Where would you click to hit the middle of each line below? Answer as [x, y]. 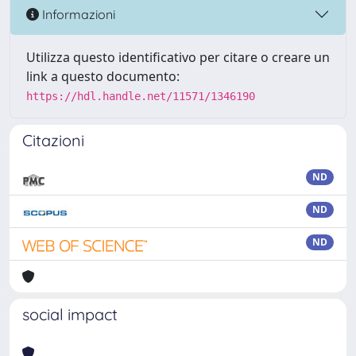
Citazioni [53, 140]
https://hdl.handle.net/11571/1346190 [141, 96]
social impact [70, 314]
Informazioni [77, 14]
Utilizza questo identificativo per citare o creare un [178, 57]
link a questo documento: [103, 76]
